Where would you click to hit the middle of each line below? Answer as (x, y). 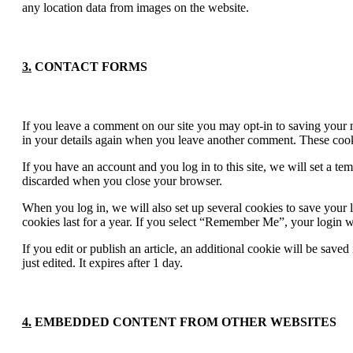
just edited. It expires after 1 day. (102, 263)
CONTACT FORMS (89, 66)
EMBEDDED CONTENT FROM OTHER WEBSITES (184, 322)
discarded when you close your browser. (122, 181)
